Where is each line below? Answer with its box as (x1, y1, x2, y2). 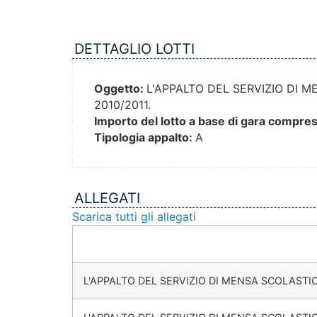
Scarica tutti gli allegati (72, 209, 196, 224)
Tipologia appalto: (94, 130, 195, 145)
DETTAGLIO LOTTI (74, 40, 195, 58)
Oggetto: (94, 81, 146, 96)
